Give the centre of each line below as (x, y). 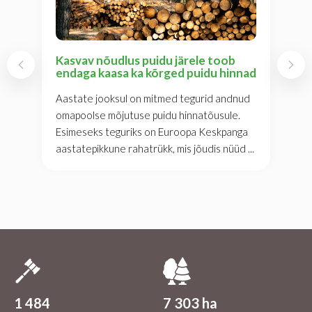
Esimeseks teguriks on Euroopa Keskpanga (152, 132)
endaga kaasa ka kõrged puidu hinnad (156, 73)
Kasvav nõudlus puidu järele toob (146, 61)
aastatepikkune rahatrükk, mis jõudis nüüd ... (155, 149)
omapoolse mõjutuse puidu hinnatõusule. (148, 115)
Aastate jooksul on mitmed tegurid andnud (153, 99)
